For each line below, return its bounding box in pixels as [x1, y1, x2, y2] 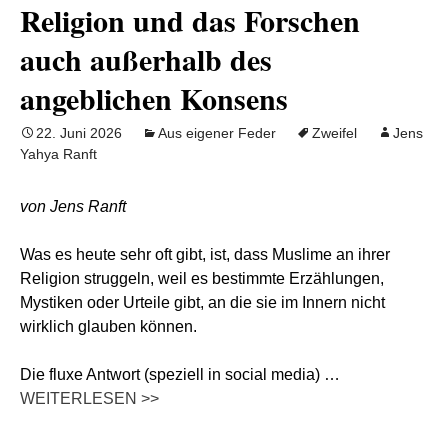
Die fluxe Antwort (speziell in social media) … [20, 366, 340, 383]
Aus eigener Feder [158, 125, 276, 141]
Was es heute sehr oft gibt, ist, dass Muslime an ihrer [20, 246, 390, 263]
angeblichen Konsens [20, 76, 288, 120]
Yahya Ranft [20, 146, 97, 162]
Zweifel [312, 125, 357, 141]
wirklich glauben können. [20, 318, 197, 335]
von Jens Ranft [20, 198, 126, 215]
